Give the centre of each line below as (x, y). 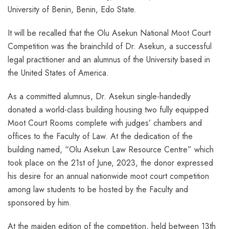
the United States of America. (58, 73)
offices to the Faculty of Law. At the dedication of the (100, 136)
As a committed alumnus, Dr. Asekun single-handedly (99, 97)
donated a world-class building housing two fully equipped (108, 110)
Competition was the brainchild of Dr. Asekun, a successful (110, 47)
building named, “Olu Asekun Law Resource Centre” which (111, 150)
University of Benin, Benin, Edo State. (72, 10)
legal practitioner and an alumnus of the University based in (109, 60)
